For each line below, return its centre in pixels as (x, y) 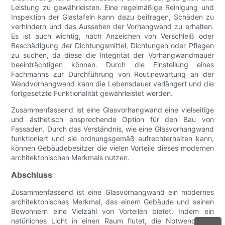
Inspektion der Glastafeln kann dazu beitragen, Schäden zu (113, 17)
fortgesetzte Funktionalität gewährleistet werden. (92, 93)
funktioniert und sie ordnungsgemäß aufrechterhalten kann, (113, 139)
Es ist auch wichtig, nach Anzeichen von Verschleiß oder (113, 36)
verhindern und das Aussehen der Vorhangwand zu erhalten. (113, 27)
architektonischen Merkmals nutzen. (71, 158)
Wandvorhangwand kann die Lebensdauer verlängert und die (113, 84)
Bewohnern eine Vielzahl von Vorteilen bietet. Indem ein (113, 211)
